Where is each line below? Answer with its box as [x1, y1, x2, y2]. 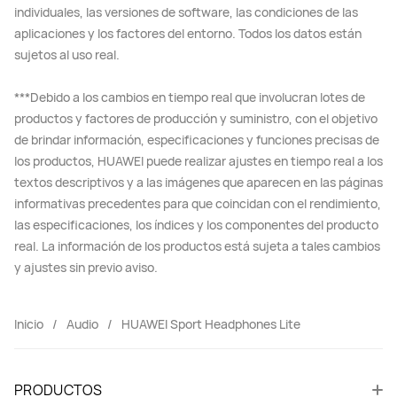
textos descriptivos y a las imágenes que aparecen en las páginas [14, 173, 383, 191]
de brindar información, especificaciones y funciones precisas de [14, 130, 379, 148]
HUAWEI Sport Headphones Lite [121, 315, 300, 332]
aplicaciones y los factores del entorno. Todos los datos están [14, 24, 362, 42]
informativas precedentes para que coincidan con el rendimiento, [14, 194, 381, 212]
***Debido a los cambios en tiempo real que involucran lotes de [14, 88, 365, 105]
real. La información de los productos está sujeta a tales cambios [14, 237, 380, 254]
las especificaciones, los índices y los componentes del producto [14, 215, 378, 233]
